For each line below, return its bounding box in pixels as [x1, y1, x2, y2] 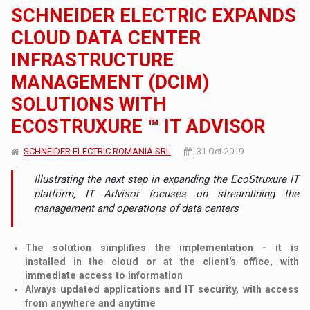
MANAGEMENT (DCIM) [11, 71, 210, 93]
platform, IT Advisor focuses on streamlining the [34, 187, 299, 200]
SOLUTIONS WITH [11, 93, 167, 116]
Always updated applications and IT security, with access [25, 283, 299, 295]
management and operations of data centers [34, 201, 239, 215]
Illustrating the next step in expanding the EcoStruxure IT [34, 172, 299, 185]
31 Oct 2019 [197, 145, 244, 156]
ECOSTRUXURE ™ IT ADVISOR [11, 115, 266, 138]
